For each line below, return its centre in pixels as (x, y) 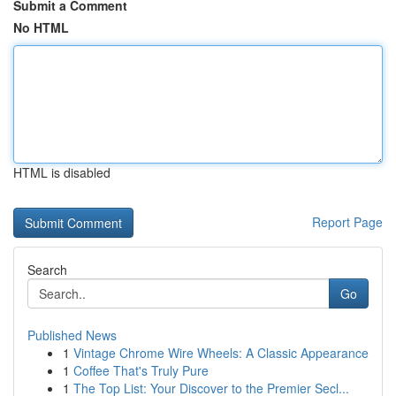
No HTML (41, 27)
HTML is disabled (62, 172)
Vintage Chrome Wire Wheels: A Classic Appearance (221, 353)
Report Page (347, 222)
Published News (72, 335)
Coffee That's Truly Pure (141, 370)
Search (47, 270)
